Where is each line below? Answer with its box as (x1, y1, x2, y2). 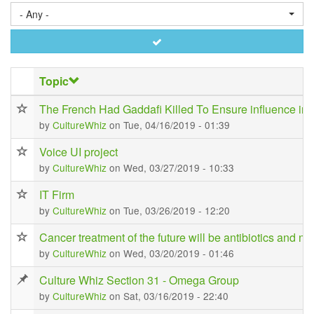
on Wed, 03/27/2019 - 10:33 (109, 161, 234, 175)
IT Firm (39, 186, 74, 203)
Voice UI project (39, 144, 118, 160)
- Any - (20, 7, 49, 21)
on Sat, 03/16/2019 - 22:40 (109, 289, 228, 303)
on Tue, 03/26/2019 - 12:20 (109, 203, 230, 217)
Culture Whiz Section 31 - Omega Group (39, 272, 239, 288)
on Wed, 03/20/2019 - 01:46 (109, 246, 234, 260)
